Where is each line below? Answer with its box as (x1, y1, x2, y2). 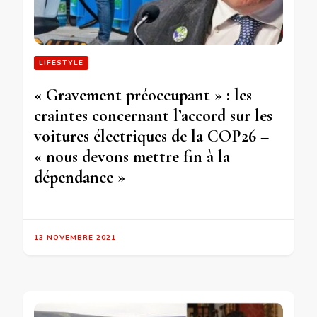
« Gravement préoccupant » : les (34, 85, 252, 106)
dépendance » (34, 167, 125, 188)
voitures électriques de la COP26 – (34, 126, 269, 147)
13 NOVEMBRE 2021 (34, 233, 116, 243)
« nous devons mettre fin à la (34, 146, 230, 168)
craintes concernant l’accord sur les (34, 105, 272, 127)
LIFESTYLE (39, 58, 83, 69)
